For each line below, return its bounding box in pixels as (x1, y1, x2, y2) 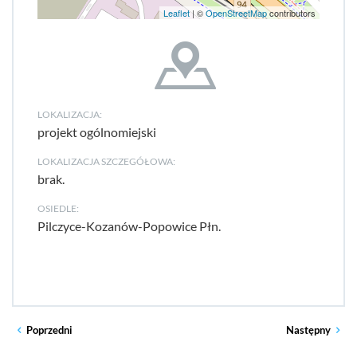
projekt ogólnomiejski (37, 124, 156, 139)
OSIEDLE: (37, 202, 79, 214)
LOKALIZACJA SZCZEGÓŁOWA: (37, 155, 175, 167)
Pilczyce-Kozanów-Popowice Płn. (37, 218, 221, 233)
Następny (285, 324, 331, 336)
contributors (267, 6, 316, 19)
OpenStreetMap (206, 6, 267, 19)
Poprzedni (26, 324, 73, 336)
